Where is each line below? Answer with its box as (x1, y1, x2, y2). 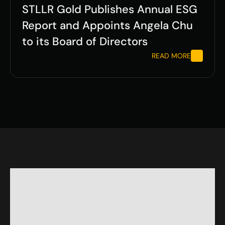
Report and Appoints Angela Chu (22, 18, 193, 33)
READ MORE (152, 51, 191, 61)
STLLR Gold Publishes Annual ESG (22, 2, 197, 17)
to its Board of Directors (22, 34, 148, 49)
